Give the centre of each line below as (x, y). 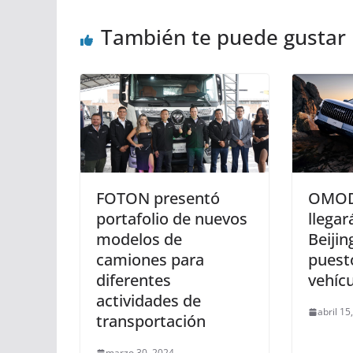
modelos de (139, 240)
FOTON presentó (158, 199)
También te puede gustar (223, 37)
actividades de (149, 301)
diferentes (134, 281)
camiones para (150, 260)
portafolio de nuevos (172, 219)
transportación (151, 321)
